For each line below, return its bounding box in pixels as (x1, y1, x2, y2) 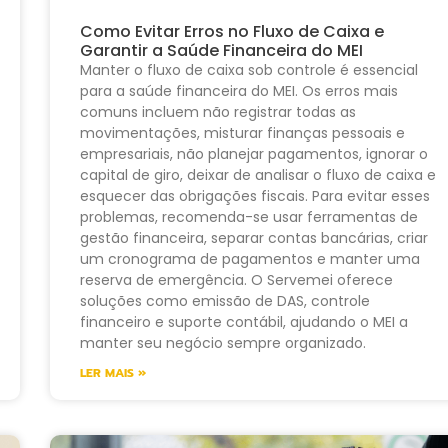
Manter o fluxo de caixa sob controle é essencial (79, 60, 418, 81)
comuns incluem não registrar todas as (79, 102, 356, 123)
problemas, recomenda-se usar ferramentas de (79, 207, 418, 228)
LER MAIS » (79, 364, 146, 383)
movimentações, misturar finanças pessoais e (79, 123, 405, 144)
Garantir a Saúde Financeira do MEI (79, 39, 363, 63)
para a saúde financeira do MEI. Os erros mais (79, 81, 398, 102)
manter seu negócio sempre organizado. (79, 333, 366, 354)
